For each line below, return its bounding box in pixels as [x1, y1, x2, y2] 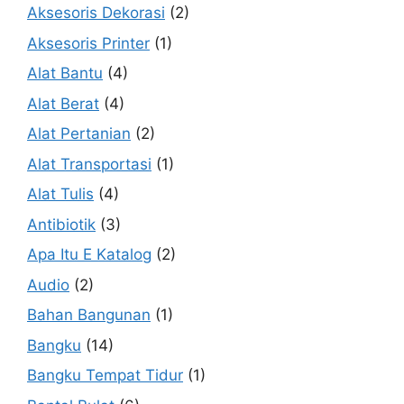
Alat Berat [27, 94, 99, 113]
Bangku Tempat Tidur [27, 366, 183, 384]
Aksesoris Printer [27, 33, 150, 52]
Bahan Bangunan [27, 306, 151, 324]
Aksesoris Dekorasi [27, 4, 165, 22]
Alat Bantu [27, 64, 103, 82]
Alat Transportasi [27, 154, 151, 173]
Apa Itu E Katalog [27, 245, 151, 263]
